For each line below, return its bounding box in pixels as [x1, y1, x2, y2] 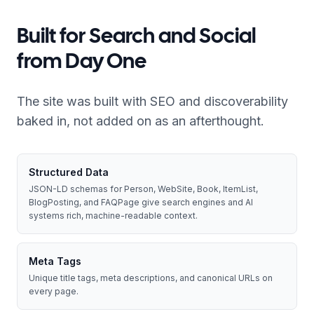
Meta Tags [29, 255, 81, 267]
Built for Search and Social [17, 27, 256, 47]
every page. [29, 286, 78, 296]
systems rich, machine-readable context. [29, 210, 198, 221]
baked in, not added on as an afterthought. [17, 114, 264, 128]
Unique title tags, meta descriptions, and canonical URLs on [29, 273, 273, 283]
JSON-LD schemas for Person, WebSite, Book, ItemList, [29, 184, 258, 194]
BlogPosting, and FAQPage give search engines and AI [29, 197, 253, 207]
